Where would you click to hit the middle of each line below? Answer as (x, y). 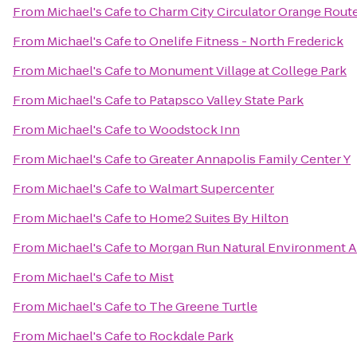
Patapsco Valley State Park (226, 100)
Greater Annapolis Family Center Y (250, 159)
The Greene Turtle (203, 306)
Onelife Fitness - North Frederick (246, 41)
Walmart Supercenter (212, 188)
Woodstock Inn (194, 129)
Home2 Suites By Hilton (219, 218)
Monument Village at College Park (248, 71)
